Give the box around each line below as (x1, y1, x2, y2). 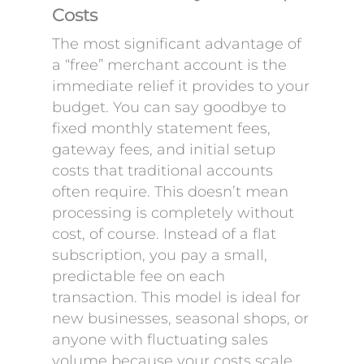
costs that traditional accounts (52, 162, 273, 180)
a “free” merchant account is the (52, 56, 287, 74)
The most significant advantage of (52, 35, 301, 53)
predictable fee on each (52, 267, 225, 285)
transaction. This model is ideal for (52, 288, 301, 306)
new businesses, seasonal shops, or (52, 310, 309, 327)
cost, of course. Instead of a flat (52, 225, 276, 243)
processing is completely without (52, 204, 294, 222)
